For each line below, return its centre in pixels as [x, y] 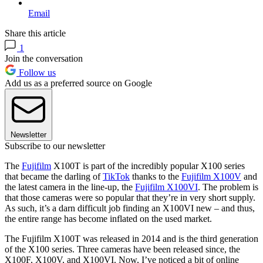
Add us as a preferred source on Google [78, 83]
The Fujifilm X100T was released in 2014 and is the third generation [131, 239]
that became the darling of [54, 177]
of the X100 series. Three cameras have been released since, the [122, 249]
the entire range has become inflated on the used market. [108, 219]
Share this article [35, 33]
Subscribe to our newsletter [55, 146]
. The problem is [228, 187]
